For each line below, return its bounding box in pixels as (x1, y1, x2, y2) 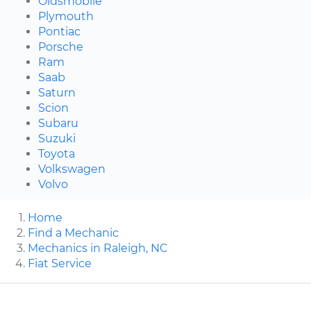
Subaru (38, 116, 78, 130)
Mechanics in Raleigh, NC (28, 241, 168, 255)
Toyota (38, 146, 75, 160)
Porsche (38, 40, 83, 53)
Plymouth (38, 9, 94, 23)
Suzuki (38, 131, 76, 145)
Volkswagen (38, 162, 106, 176)
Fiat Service (28, 256, 92, 270)
